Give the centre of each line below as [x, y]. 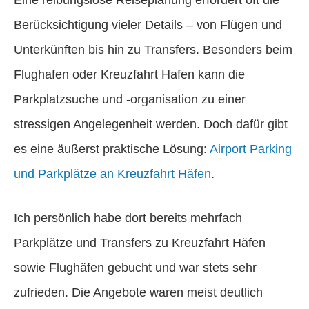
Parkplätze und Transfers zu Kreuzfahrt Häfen [140, 242]
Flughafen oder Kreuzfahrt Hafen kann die [129, 74]
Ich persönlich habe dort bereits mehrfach [128, 218]
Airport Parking [251, 149]
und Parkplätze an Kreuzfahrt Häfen [112, 173]
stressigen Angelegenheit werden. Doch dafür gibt [151, 124]
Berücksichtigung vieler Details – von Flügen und [148, 24]
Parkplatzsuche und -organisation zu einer [130, 99]
